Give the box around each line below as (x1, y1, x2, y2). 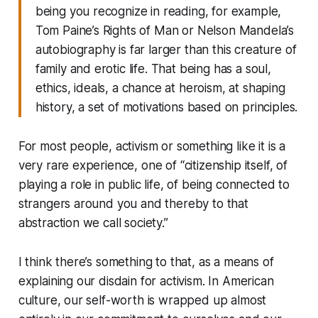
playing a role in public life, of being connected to (18, 177, 290, 192)
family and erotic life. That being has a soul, (35, 61, 271, 76)
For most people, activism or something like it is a (18, 138, 286, 153)
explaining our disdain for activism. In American (18, 273, 274, 288)
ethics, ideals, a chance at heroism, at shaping (35, 80, 285, 95)
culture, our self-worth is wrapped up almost (18, 292, 267, 307)
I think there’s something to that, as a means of (18, 254, 274, 269)
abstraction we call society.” (18, 215, 168, 230)
